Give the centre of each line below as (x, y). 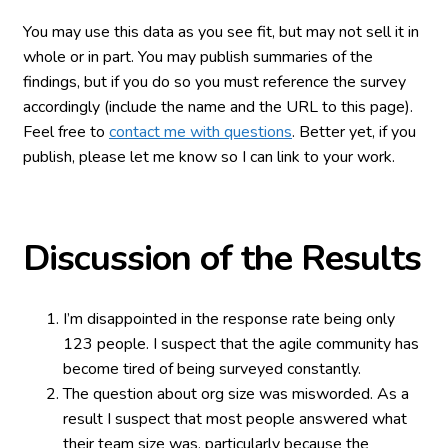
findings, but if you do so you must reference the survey (214, 82)
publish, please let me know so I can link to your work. (209, 157)
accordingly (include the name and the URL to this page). (218, 107)
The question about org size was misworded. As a (236, 394)
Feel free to (66, 132)
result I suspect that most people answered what (235, 419)
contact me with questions (200, 132)
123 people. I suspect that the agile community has (241, 344)
